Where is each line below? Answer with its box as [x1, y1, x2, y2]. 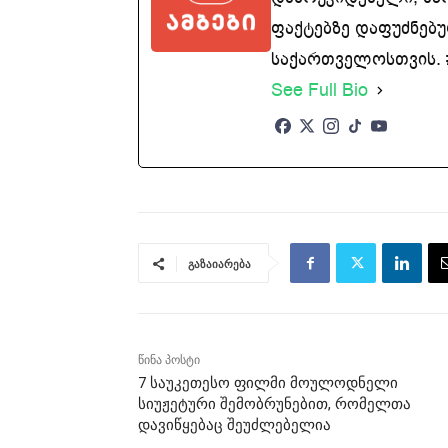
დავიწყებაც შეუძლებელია [138, 416, 331, 435]
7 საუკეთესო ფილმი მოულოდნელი [138, 374, 398, 393]
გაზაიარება [188, 256, 251, 272]
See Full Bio [271, 78, 368, 103]
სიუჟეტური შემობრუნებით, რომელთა [138, 395, 411, 414]
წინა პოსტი [138, 353, 200, 368]
